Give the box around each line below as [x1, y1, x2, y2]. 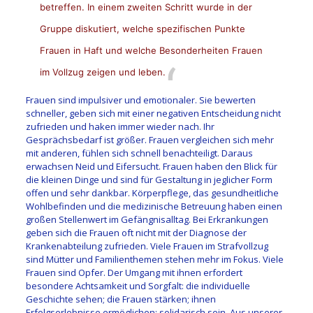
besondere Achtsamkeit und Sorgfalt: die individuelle [25, 279, 250, 292]
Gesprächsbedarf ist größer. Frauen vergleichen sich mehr [25, 133, 274, 146]
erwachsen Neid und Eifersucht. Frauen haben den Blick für [25, 159, 277, 173]
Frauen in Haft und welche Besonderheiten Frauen [39, 44, 263, 56]
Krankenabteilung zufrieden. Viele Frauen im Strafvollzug [25, 239, 268, 252]
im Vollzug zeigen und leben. [39, 66, 166, 78]
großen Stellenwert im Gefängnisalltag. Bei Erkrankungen [25, 212, 268, 226]
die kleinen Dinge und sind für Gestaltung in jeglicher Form [25, 173, 272, 186]
